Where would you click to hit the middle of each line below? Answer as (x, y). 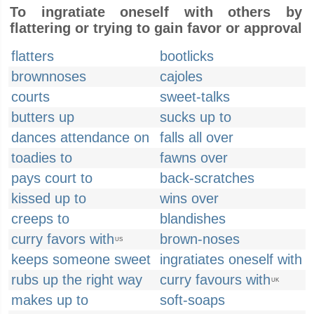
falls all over (197, 137)
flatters (33, 56)
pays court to (52, 178)
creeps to (40, 219)
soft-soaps (192, 300)
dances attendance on (80, 137)
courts (30, 97)
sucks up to (196, 117)
